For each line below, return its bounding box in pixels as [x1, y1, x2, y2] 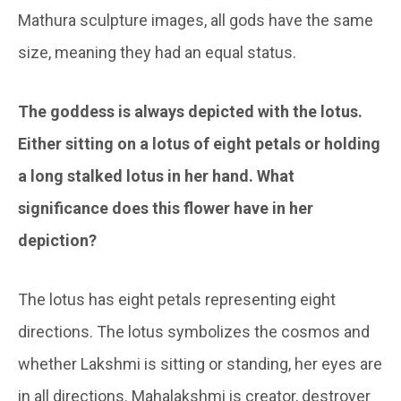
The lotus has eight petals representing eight [18, 290, 336, 310]
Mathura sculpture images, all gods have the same [18, 11, 373, 30]
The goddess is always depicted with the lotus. [18, 102, 363, 122]
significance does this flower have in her [18, 199, 313, 218]
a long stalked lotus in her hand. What [18, 166, 294, 186]
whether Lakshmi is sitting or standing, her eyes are [18, 354, 382, 374]
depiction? [18, 231, 97, 251]
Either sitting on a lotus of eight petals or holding [18, 134, 380, 154]
